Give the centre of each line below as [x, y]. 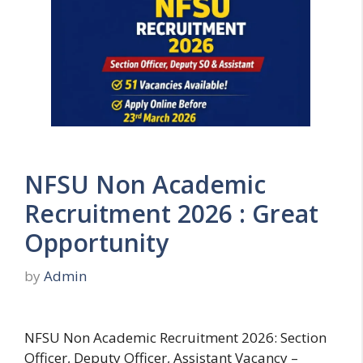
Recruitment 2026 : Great [171, 213]
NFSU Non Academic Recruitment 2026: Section [175, 337]
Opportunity [96, 242]
